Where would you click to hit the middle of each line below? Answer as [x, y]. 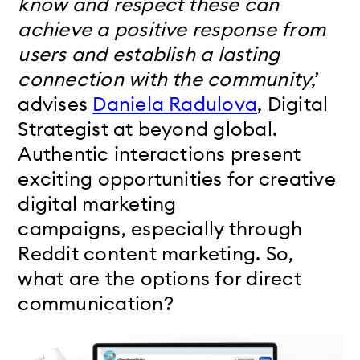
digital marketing [97, 203]
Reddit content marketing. [142, 253]
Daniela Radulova [175, 103]
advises [55, 103]
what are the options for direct [160, 278]
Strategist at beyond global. [148, 128]
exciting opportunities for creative [177, 178]
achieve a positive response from [172, 29]
